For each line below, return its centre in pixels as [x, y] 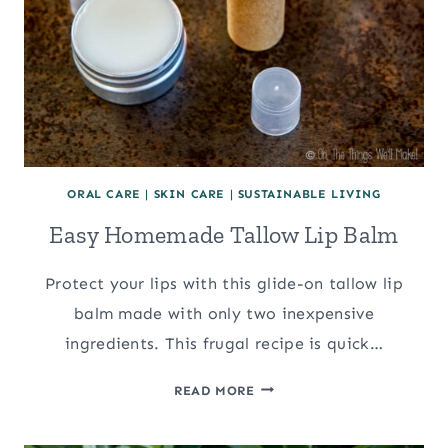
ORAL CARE [104, 193]
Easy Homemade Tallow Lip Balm [224, 234]
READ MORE [214, 390]
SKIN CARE [189, 193]
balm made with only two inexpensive [224, 313]
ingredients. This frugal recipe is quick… [224, 343]
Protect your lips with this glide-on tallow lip [224, 283]
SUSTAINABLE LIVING [309, 193]
